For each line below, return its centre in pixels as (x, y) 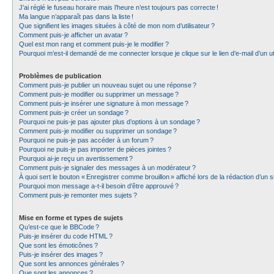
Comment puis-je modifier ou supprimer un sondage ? (98, 131)
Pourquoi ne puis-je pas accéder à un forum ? (86, 140)
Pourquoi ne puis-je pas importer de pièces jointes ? (95, 149)
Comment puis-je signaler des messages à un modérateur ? (107, 168)
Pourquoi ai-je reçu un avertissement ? (76, 158)
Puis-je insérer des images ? (61, 254)
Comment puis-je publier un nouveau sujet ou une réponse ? (108, 85)
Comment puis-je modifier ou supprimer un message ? (99, 94)
